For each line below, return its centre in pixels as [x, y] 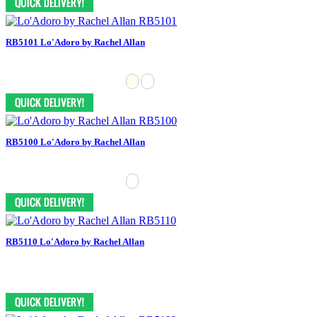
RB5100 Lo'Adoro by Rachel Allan [75, 142]
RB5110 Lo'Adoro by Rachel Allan [75, 241]
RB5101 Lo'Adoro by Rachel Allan [75, 42]
